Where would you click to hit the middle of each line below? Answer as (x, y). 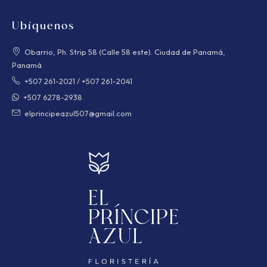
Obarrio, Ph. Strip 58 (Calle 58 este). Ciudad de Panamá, (125, 52)
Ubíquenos (43, 26)
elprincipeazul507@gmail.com (78, 113)
